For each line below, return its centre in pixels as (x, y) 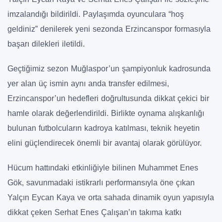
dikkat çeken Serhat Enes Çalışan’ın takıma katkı (94, 212)
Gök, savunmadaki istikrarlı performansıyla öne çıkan (101, 182)
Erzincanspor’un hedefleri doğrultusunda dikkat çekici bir (108, 98)
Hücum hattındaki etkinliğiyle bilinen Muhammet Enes (103, 167)
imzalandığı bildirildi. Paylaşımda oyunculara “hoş (96, 14)
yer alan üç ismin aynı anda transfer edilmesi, (88, 83)
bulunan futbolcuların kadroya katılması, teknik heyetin (104, 128)
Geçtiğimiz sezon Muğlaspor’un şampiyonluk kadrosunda (109, 68)
